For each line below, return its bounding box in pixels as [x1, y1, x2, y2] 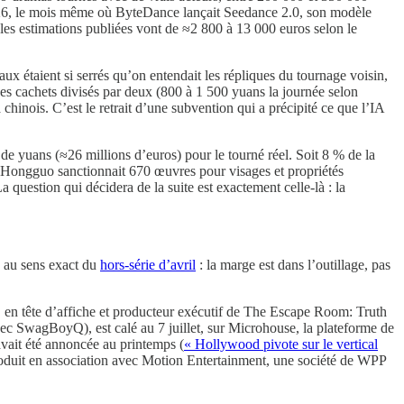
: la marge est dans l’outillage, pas [196, 256, 390, 272]
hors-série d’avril [100, 256, 196, 272]
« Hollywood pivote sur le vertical [184, 335, 378, 352]
